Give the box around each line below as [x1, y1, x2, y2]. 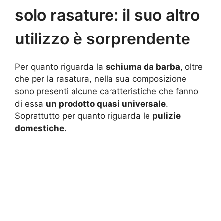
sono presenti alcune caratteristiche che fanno [15, 86, 198, 96]
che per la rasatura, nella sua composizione [15, 74, 186, 84]
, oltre [180, 61, 203, 72]
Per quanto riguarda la [15, 61, 106, 72]
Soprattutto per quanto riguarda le [15, 110, 152, 121]
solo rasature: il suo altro [15, 5, 200, 25]
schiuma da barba [106, 61, 180, 72]
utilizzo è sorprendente [15, 29, 190, 48]
